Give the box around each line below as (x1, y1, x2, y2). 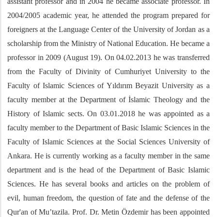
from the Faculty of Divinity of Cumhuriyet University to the (7, 67, 210, 76)
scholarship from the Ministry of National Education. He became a (7, 39, 210, 48)
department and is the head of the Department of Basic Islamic (7, 166, 210, 174)
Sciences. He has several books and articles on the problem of (7, 180, 210, 188)
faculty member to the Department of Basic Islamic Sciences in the (7, 124, 210, 132)
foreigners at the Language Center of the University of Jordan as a (7, 25, 210, 34)
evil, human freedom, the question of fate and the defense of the (7, 194, 210, 202)
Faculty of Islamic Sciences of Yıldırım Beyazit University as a (7, 81, 210, 90)
